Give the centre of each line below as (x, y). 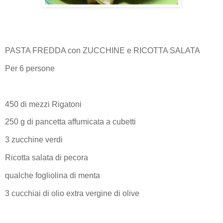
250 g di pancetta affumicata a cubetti (71, 122)
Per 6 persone (31, 68)
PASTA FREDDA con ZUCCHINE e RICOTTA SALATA (104, 51)
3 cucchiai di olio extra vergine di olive (73, 193)
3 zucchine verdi (35, 140)
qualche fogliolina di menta (53, 175)
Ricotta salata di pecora (47, 158)
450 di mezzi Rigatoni (44, 104)
